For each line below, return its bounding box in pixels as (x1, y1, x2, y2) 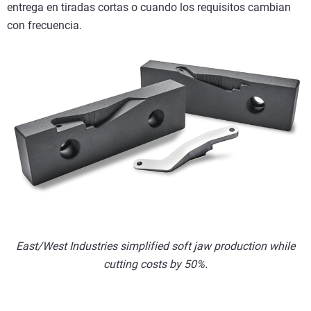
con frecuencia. (7, 18, 82, 32)
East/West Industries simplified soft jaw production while (16, 239, 295, 253)
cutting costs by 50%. (103, 258, 208, 271)
